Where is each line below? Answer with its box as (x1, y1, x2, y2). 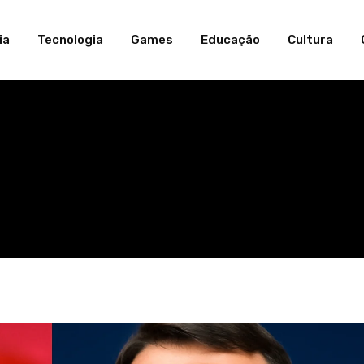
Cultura (288, 32, 333, 47)
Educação (201, 32, 260, 47)
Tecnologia (37, 32, 103, 47)
